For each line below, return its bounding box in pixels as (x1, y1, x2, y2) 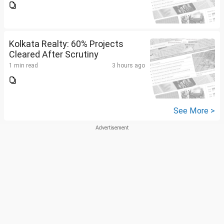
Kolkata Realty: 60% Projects (9, 38, 123, 49)
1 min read (9, 62, 38, 69)
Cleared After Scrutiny (9, 49, 98, 60)
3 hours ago (112, 62, 145, 69)
